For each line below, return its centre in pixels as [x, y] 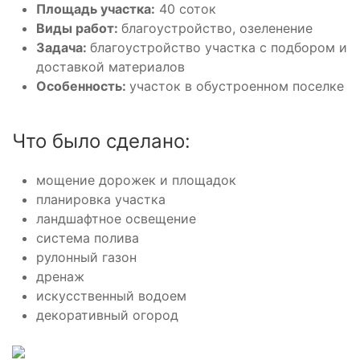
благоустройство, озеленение [217, 28]
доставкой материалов [110, 67]
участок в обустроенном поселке [239, 86]
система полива [90, 238]
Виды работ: [79, 28]
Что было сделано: [101, 141]
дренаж [60, 276]
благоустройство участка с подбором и [219, 47]
